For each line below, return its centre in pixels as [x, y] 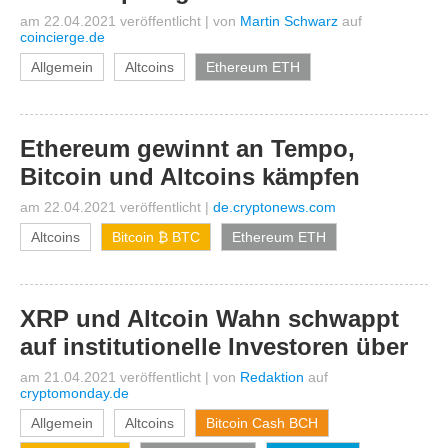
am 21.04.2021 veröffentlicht [110, 377]
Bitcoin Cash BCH [262, 423]
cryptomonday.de [74, 393]
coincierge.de [62, 37]
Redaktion [272, 377]
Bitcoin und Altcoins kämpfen [190, 176]
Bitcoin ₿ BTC [156, 237]
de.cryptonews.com [274, 207]
